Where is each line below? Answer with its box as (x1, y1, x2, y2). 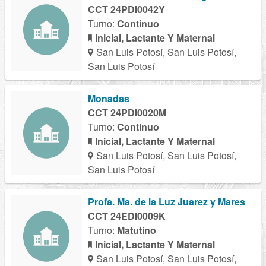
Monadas (88, 91, 129, 106)
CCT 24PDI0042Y (88, 2, 165, 17)
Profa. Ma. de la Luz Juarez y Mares (88, 195, 245, 209)
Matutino (117, 223, 156, 237)
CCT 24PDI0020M (88, 106, 166, 120)
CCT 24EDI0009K (88, 209, 166, 223)
